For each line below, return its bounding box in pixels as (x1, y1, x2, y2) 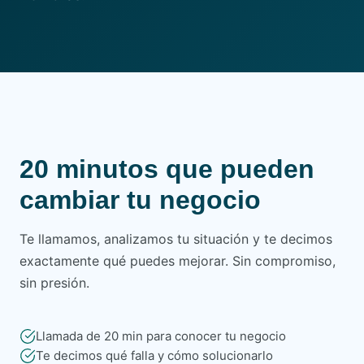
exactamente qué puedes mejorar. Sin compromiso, (19, 253, 336, 269)
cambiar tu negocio (19, 185, 261, 214)
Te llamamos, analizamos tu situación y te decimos (19, 231, 332, 247)
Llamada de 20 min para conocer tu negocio (36, 328, 286, 344)
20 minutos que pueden (19, 154, 314, 184)
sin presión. (19, 275, 89, 291)
